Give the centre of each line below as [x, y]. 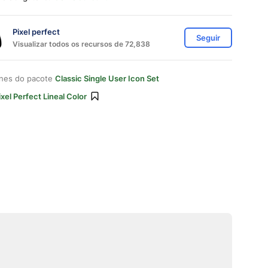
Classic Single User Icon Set [107, 78]
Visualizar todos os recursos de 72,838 [81, 44]
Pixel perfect [36, 31]
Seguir [208, 38]
